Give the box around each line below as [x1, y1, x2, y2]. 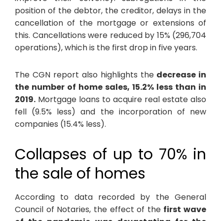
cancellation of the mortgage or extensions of [15, 17, 206, 29]
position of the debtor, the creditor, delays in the [15, 4, 206, 16]
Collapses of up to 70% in [15, 144, 206, 165]
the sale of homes [15, 163, 146, 184]
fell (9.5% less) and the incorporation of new [15, 106, 206, 117]
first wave [163, 203, 206, 215]
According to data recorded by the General [15, 191, 206, 203]
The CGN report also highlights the [15, 69, 154, 80]
